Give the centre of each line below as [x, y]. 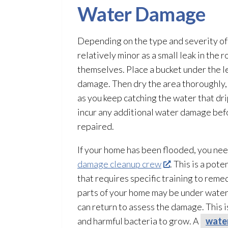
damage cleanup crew [119, 164]
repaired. [96, 126]
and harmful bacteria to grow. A [139, 221]
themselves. [101, 69]
